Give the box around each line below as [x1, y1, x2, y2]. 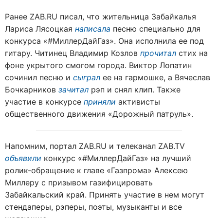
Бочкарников [5, 85, 56, 94]
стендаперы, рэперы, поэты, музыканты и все [5, 202, 182, 212]
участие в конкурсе [5, 97, 81, 107]
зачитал [58, 85, 89, 94]
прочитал [140, 48, 176, 58]
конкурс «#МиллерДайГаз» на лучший [41, 153, 191, 163]
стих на [179, 48, 208, 58]
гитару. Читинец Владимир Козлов [5, 48, 138, 58]
